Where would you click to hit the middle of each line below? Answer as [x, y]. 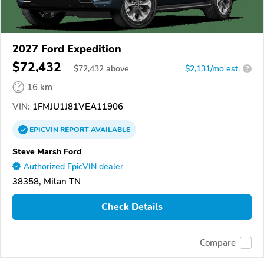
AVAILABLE [110, 129]
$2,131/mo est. [212, 68]
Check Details [132, 207]
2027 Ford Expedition [67, 49]
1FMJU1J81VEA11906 [77, 106]
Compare [218, 243]
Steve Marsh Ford [47, 151]
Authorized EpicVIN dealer [73, 166]
